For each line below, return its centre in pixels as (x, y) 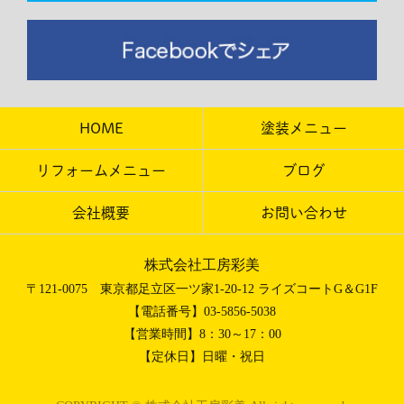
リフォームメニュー (101, 170)
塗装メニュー (303, 128)
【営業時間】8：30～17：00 (202, 334)
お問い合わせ (303, 212)
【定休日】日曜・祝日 (202, 356)
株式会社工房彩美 (202, 264)
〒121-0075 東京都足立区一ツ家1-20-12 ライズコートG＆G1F (202, 289)
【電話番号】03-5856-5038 (202, 311)
